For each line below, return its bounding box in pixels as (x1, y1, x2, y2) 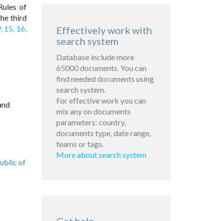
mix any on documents (56, 107, 131, 116)
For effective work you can (56, 96, 146, 106)
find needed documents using (56, 74, 154, 84)
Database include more (56, 52, 134, 62)
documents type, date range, (56, 128, 151, 138)
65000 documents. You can (56, 63, 147, 73)
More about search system (56, 150, 147, 160)
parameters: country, (56, 117, 126, 127)
